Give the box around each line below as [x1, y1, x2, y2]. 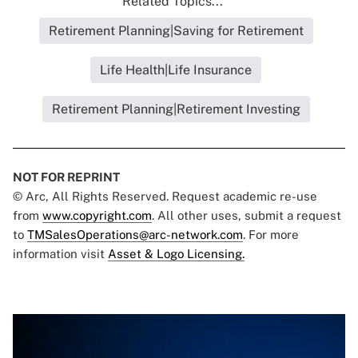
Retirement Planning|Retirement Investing [51, 101, 300, 117]
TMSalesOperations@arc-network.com [27, 228, 243, 242]
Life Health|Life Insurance [100, 62, 252, 78]
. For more [243, 228, 299, 242]
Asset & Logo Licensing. [108, 247, 245, 261]
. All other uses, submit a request [152, 209, 341, 223]
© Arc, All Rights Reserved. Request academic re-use [13, 189, 317, 204]
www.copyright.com [42, 209, 152, 223]
